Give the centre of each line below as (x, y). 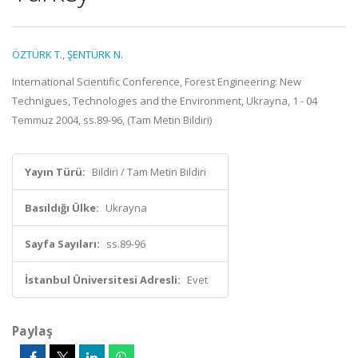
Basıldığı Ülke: (62, 208)
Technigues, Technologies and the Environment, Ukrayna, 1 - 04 (165, 101)
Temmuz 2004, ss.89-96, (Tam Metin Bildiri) (112, 120)
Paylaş (32, 331)
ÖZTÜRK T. (37, 54)
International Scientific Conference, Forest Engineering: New (157, 82)
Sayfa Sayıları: (62, 244)
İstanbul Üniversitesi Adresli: (103, 280)
